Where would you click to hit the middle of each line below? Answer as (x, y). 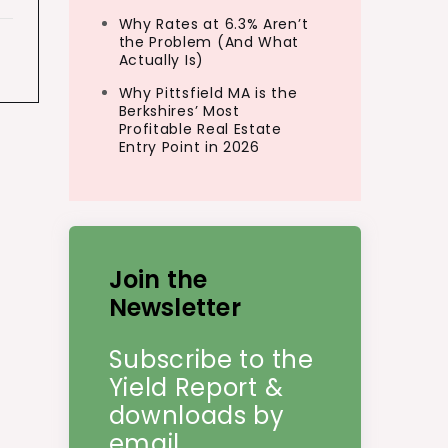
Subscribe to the (211, 359)
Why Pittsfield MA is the (208, 93)
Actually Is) (161, 60)
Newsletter (174, 307)
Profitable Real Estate (200, 129)
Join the (158, 279)
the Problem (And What (209, 42)
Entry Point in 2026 (189, 147)
